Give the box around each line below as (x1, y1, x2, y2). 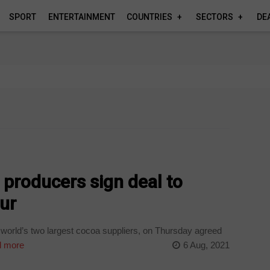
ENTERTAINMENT (48, 12, 115, 22)
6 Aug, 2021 (183, 239, 230, 250)
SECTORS (196, 12, 233, 22)
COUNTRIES (127, 12, 173, 22)
